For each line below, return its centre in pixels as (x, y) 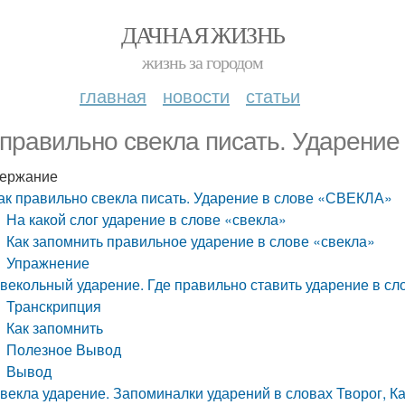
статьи (273, 95)
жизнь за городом (202, 62)
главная (113, 95)
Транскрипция (54, 306)
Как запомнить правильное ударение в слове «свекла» (191, 241)
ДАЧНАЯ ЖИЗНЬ (202, 34)
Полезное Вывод (64, 349)
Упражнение (48, 263)
